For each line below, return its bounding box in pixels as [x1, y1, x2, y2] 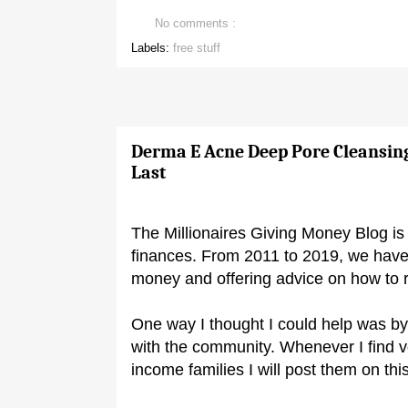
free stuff [173, 40, 220, 55]
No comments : [155, 16, 240, 31]
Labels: [131, 40, 173, 55]
